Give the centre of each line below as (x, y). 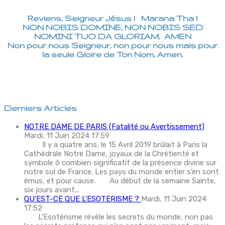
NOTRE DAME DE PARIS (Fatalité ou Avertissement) (114, 127)
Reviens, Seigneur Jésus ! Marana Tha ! (113, 18)
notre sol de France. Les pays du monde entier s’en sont (122, 172)
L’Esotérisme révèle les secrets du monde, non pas (119, 217)
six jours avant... (52, 190)
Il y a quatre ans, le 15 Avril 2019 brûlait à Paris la (116, 145)
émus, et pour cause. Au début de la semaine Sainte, (120, 181)
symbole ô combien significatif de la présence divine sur (120, 163)
